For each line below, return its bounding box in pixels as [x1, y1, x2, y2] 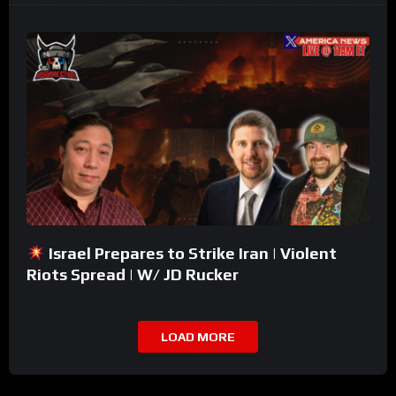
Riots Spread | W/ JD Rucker [27, 264, 239, 284]
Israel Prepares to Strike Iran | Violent [44, 243, 337, 263]
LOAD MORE [161, 329, 235, 344]
